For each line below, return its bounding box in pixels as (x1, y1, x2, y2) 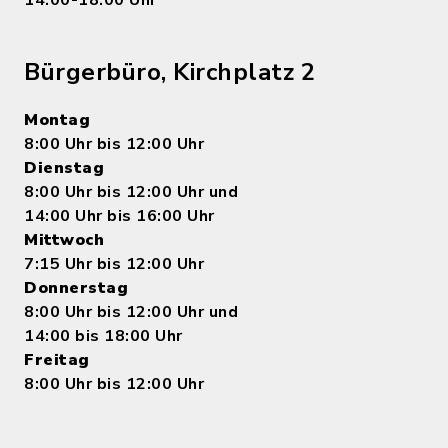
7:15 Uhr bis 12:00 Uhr (24, 252, 204, 275)
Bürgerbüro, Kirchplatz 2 (24, 55, 315, 88)
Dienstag (24, 156, 104, 179)
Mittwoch (24, 228, 104, 251)
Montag (24, 108, 90, 131)
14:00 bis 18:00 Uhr (24, 324, 183, 347)
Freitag (24, 348, 90, 371)
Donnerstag (24, 276, 128, 299)
